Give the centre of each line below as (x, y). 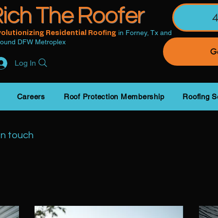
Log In (26, 63)
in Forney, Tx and (145, 33)
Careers (31, 97)
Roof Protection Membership (114, 97)
